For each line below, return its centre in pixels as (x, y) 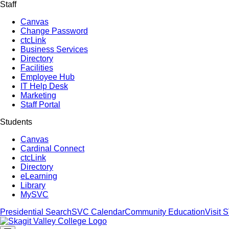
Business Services (54, 49)
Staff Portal (40, 105)
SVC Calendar (98, 212)
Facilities (37, 68)
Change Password (54, 31)
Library (33, 185)
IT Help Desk (44, 86)
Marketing (38, 95)
